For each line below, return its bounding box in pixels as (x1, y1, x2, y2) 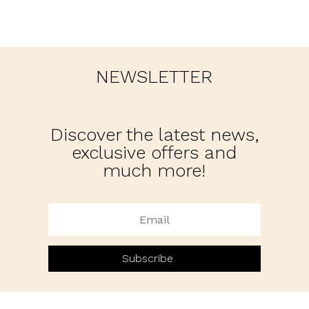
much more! (103, 159, 206, 181)
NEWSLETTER (96, 66, 213, 87)
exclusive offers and (72, 141, 237, 163)
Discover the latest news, (50, 123, 259, 145)
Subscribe (121, 252, 173, 266)
